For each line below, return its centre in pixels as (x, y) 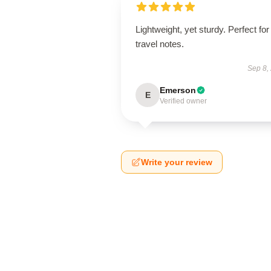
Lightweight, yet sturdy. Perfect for (202, 29)
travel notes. (160, 44)
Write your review (177, 162)
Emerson (178, 90)
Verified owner (183, 101)
